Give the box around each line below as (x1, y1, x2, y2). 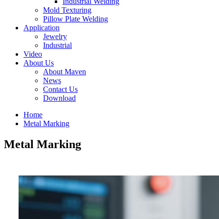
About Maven (43, 67, 86, 76)
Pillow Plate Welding (43, 15, 108, 23)
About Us (23, 59, 54, 67)
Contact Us (43, 85, 78, 93)
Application (23, 23, 60, 32)
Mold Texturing (43, 6, 91, 14)
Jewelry (43, 32, 67, 41)
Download (43, 94, 76, 102)
